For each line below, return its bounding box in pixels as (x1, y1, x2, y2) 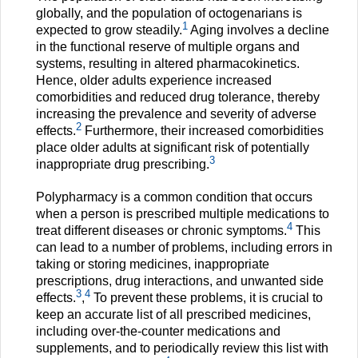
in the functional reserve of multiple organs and (36, 40, 300, 54)
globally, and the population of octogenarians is (36, 6, 302, 21)
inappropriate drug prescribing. (36, 157, 209, 172)
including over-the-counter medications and (36, 324, 280, 339)
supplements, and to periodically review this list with (36, 341, 328, 356)
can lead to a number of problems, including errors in (36, 241, 332, 255)
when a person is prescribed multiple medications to (36, 207, 329, 221)
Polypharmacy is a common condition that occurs (36, 190, 312, 205)
